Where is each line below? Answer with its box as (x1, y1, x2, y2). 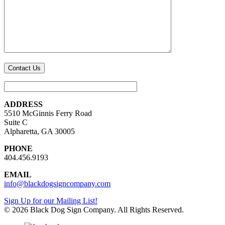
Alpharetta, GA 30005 (4, 127, 75, 136)
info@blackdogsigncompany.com (4, 179, 110, 188)
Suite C (4, 118, 28, 127)
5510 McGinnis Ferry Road (4, 108, 92, 118)
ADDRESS (4, 99, 43, 108)
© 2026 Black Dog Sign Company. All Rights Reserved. (4, 205, 184, 214)
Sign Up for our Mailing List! (4, 196, 97, 205)
